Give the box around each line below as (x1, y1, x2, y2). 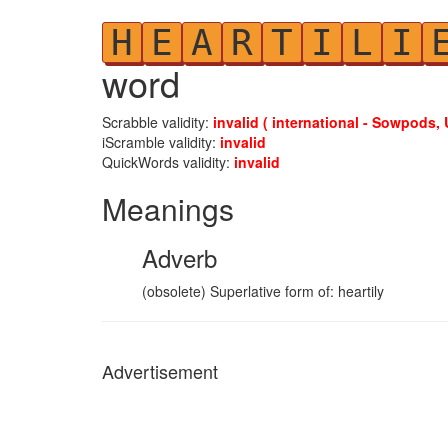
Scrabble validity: (102, 112, 213, 132)
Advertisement (102, 358, 218, 384)
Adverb (142, 240, 217, 275)
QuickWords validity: (102, 152, 234, 172)
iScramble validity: (102, 132, 220, 152)
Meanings (102, 187, 234, 230)
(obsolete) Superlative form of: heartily (142, 281, 384, 301)
